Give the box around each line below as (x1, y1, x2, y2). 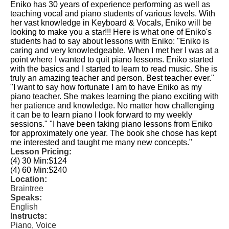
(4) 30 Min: (10, 156, 49, 165)
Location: (10, 175, 47, 184)
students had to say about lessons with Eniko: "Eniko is (10, 37, 209, 45)
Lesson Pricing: (10, 147, 72, 156)
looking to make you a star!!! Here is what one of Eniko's (10, 28, 212, 36)
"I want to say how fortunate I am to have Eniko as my (10, 83, 202, 91)
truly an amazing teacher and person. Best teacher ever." (10, 74, 214, 82)
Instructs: (10, 212, 47, 220)
